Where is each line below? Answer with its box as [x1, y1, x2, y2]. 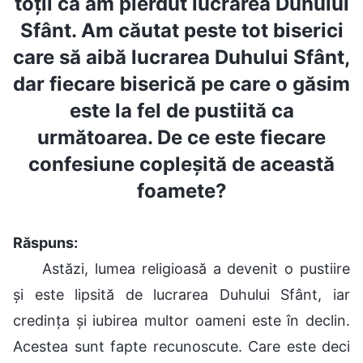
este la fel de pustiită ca [69, 98, 294, 122]
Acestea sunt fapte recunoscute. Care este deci [13, 337, 350, 355]
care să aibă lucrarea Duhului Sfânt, [13, 45, 350, 69]
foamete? [136, 178, 227, 203]
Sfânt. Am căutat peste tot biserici [19, 18, 344, 42]
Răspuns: [13, 233, 78, 251]
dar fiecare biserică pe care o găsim [13, 71, 350, 96]
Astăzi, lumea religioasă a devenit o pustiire [42, 259, 350, 277]
